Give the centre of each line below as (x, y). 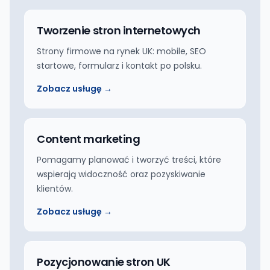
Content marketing (89, 139)
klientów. (55, 189)
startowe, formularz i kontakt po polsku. (119, 66)
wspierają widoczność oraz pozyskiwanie (121, 174)
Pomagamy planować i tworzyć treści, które (129, 160)
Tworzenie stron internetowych (119, 30)
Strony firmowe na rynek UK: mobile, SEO (121, 51)
